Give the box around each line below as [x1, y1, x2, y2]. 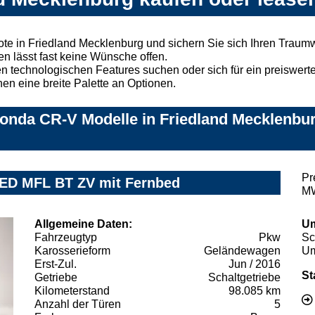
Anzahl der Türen [34, 297, 121, 310]
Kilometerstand [34, 284, 110, 297]
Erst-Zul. [34, 257, 77, 270]
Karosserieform [34, 244, 110, 257]
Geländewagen [204, 244, 281, 257]
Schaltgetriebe [208, 271, 281, 283]
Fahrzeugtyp [34, 231, 97, 243]
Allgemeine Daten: [34, 217, 132, 230]
